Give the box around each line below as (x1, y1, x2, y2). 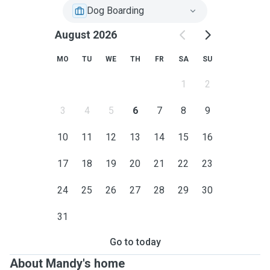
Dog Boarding (87, 5, 144, 16)
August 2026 (54, 28, 117, 41)
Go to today (109, 236, 161, 248)
